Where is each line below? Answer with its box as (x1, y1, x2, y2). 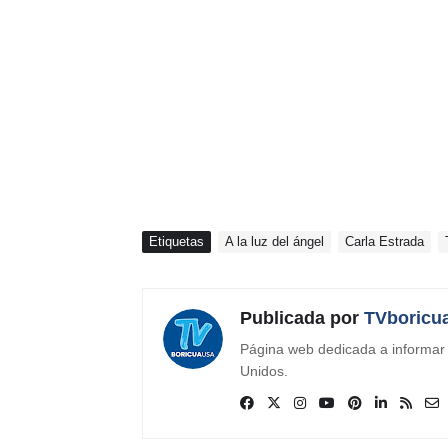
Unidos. (240, 363, 288, 379)
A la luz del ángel (225, 234, 324, 249)
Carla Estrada (345, 234, 424, 249)
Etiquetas (149, 234, 204, 249)
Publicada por (240, 308, 359, 328)
